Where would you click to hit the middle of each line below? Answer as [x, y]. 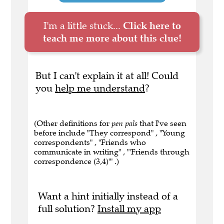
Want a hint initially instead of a [108, 196]
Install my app [129, 209]
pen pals [124, 123]
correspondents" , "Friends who [90, 142]
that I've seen [162, 123]
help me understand [100, 88]
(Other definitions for [73, 123]
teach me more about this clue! [112, 38]
